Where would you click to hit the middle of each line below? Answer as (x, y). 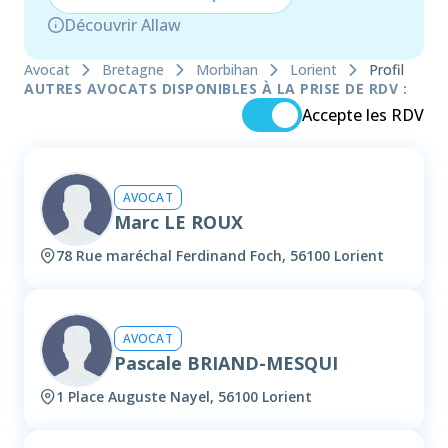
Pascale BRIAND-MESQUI (226, 362)
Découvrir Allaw (122, 25)
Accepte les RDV (363, 115)
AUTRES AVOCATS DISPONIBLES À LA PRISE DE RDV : (215, 89)
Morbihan (227, 70)
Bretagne (133, 70)
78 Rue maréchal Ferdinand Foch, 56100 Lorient (220, 256)
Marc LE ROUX (178, 221)
